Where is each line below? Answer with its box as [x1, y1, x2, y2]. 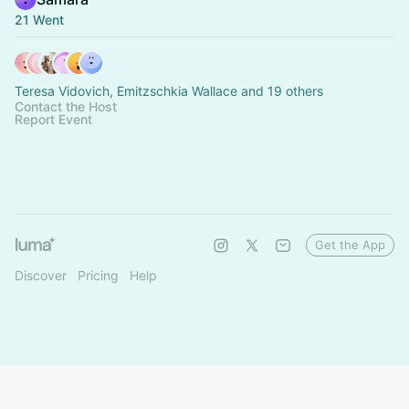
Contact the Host [15, 99, 117, 114]
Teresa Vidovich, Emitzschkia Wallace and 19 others [15, 83, 323, 99]
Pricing [78, 267, 119, 283]
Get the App [315, 237, 385, 252]
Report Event [15, 111, 92, 127]
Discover [15, 267, 67, 283]
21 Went [15, 12, 64, 27]
